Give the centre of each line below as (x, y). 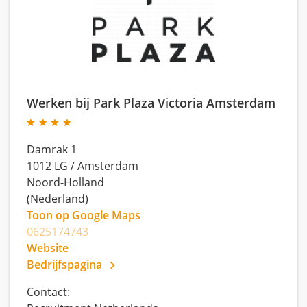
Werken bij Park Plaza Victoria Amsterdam (151, 102)
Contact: (48, 292)
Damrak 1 (52, 149)
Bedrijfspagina (66, 265)
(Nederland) (58, 199)
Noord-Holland (65, 182)
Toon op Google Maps (84, 215)
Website (48, 248)
